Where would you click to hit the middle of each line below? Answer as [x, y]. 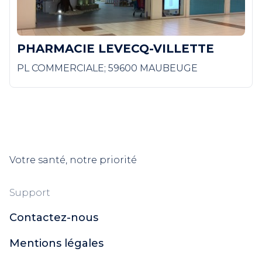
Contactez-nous [54, 218]
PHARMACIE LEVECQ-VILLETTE [116, 49]
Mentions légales [56, 244]
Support [30, 193]
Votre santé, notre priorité [73, 160]
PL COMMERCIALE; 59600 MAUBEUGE [107, 68]
